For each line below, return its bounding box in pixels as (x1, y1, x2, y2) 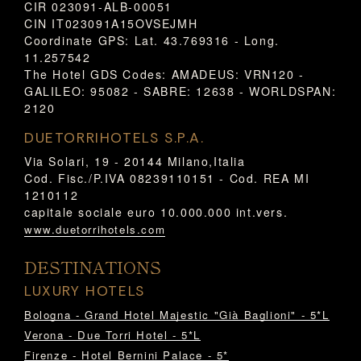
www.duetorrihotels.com (24, 222, 166, 237)
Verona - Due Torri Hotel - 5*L (24, 327, 201, 342)
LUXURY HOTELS (24, 282, 145, 300)
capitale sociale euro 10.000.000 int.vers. (24, 204, 288, 220)
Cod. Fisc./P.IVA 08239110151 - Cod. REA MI (24, 170, 310, 186)
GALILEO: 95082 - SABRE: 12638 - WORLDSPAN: (24, 83, 337, 99)
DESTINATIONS (24, 255, 161, 279)
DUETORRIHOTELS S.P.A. (24, 129, 205, 147)
